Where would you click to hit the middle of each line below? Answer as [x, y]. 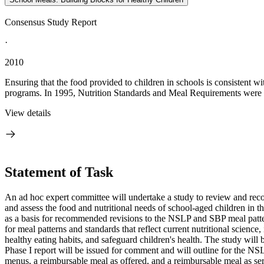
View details [28, 113]
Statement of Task [59, 172]
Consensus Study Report [51, 22]
